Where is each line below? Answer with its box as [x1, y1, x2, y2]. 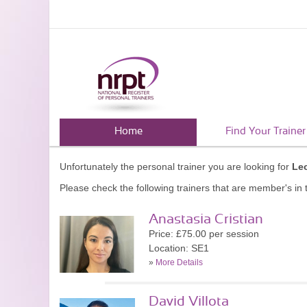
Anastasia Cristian [149, 212, 263, 226]
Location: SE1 [149, 243, 209, 254]
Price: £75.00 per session [149, 228, 259, 239]
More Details [156, 258, 203, 267]
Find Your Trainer [225, 126, 306, 136]
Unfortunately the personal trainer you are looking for [60, 161, 292, 172]
